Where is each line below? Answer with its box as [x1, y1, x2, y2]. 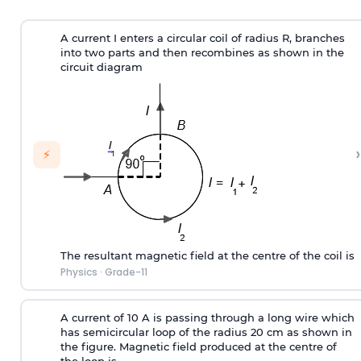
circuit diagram [60, 60, 143, 74]
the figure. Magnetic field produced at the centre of [60, 340, 337, 354]
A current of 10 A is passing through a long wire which [60, 311, 355, 325]
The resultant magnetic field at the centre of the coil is [60, 249, 355, 263]
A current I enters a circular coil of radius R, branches [60, 31, 345, 45]
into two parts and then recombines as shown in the [60, 46, 344, 60]
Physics [60, 265, 98, 280]
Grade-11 [104, 265, 147, 280]
